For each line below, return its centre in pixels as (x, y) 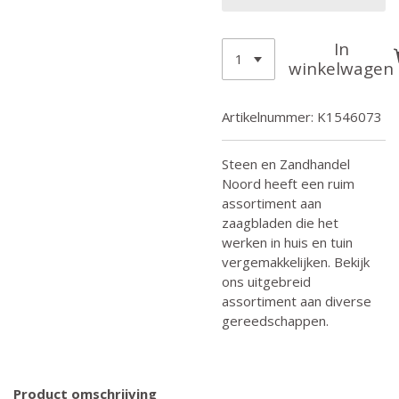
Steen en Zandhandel (286, 163)
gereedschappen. (275, 320)
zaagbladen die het (280, 222)
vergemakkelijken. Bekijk (296, 261)
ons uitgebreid (266, 281)
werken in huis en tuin (287, 242)
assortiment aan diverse (297, 301)
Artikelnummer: (268, 116)
